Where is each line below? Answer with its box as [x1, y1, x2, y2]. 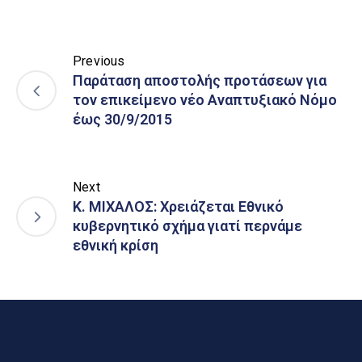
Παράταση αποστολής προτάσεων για [73, 72, 326, 90]
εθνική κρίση [73, 237, 158, 255]
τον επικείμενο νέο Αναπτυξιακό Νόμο [73, 91, 337, 109]
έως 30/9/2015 [73, 111, 172, 128]
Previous [73, 53, 125, 69]
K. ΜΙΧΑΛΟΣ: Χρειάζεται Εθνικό [73, 198, 284, 216]
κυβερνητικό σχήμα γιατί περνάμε [73, 217, 302, 235]
